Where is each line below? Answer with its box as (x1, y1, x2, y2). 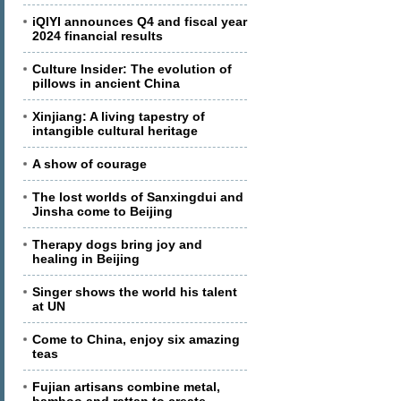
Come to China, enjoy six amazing (32, 332, 240, 346)
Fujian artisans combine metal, (32, 380, 220, 394)
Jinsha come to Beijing (32, 204, 173, 218)
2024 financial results (32, 29, 163, 43)
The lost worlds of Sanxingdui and (32, 190, 243, 204)
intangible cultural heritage (32, 124, 198, 138)
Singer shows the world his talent (32, 285, 237, 299)
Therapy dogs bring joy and (32, 237, 202, 252)
